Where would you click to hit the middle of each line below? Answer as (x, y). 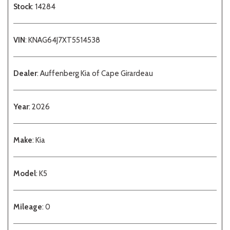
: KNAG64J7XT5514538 (63, 40)
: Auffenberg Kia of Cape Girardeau (95, 73)
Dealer (25, 73)
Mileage (28, 207)
